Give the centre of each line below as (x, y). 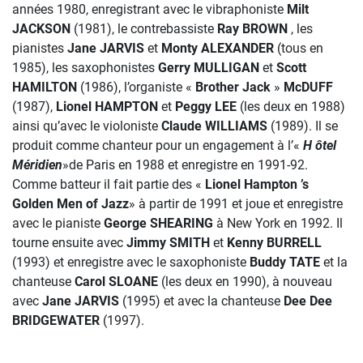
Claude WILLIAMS (214, 126)
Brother (217, 87)
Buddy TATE (285, 262)
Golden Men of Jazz (70, 204)
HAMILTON (45, 87)
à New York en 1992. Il (278, 223)
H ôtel (320, 145)
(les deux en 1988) (291, 107)
